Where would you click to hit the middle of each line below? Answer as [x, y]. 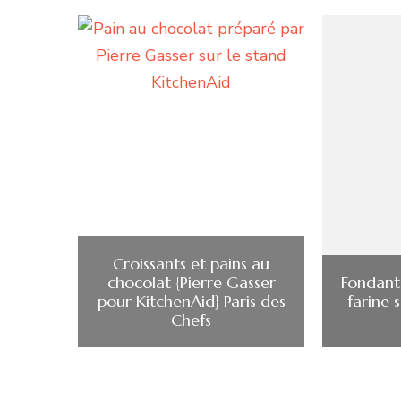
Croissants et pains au [192, 263]
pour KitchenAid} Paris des [191, 301]
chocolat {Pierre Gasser [191, 282]
